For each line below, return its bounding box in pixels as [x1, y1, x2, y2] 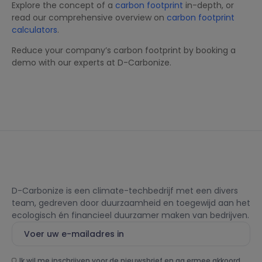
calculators [12, 24, 57, 36]
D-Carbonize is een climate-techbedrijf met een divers [12, 184, 238, 196]
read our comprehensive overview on [12, 12, 167, 24]
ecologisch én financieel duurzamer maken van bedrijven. [12, 209, 249, 221]
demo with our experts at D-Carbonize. [12, 57, 171, 69]
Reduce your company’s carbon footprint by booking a [12, 44, 236, 57]
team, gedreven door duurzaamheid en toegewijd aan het [12, 196, 250, 209]
